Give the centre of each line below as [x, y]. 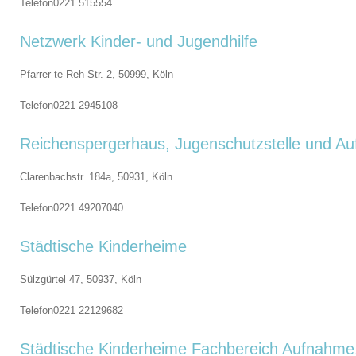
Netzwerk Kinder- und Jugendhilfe [139, 41]
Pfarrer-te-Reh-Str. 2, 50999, [86, 74]
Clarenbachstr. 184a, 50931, [86, 177]
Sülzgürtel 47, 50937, [70, 279]
